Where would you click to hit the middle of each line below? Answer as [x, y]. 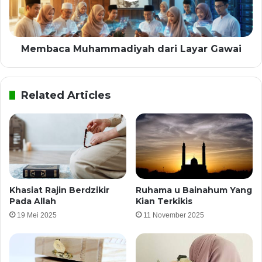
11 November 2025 [174, 216]
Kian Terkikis [164, 201]
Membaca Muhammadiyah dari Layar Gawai [131, 49]
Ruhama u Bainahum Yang [194, 190]
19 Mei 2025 [37, 216]
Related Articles [66, 95]
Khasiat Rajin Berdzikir [59, 190]
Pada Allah [33, 201]
